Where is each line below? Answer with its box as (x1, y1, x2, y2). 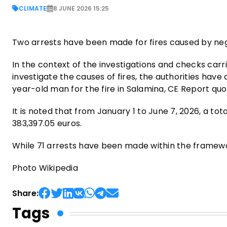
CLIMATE (19, 4, 47, 13)
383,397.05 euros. (12, 118, 82, 129)
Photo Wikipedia (12, 162, 78, 174)
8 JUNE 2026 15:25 (53, 4, 109, 13)
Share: (12, 187, 39, 199)
